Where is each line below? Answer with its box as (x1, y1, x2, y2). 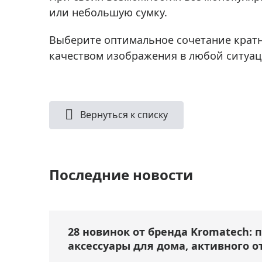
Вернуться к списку (78, 108, 168, 121)
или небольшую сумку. (49, 5, 167, 19)
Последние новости (49, 164, 193, 184)
